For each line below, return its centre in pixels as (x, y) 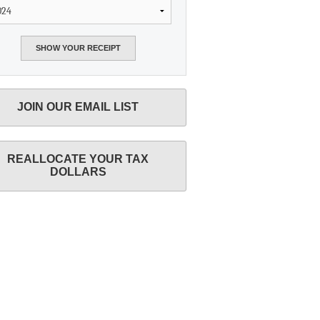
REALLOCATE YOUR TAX (78, 159)
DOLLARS (78, 172)
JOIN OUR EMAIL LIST (78, 107)
